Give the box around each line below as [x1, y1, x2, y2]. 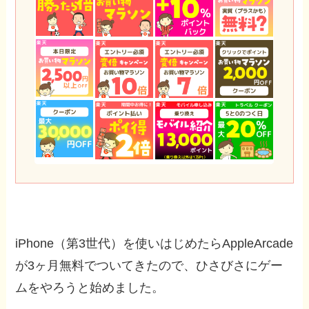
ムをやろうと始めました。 [15, 281, 165, 295]
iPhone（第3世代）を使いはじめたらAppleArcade [15, 237, 294, 251]
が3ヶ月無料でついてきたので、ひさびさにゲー [15, 259, 283, 273]
